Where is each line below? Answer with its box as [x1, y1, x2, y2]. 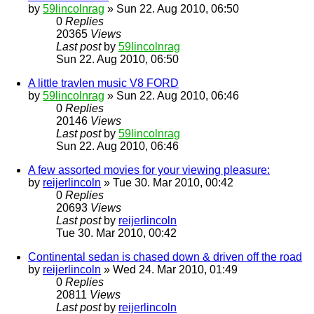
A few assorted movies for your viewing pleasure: [28, 164, 270, 177]
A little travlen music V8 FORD [28, 77, 179, 90]
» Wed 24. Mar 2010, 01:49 [101, 264, 238, 276]
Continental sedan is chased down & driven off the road [28, 251, 302, 264]
